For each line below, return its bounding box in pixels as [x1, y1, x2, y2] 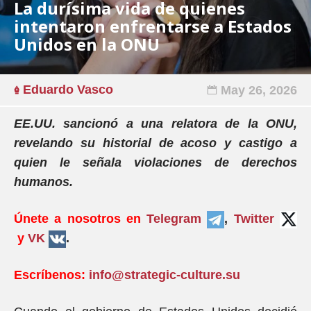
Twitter [233, 212, 274, 226]
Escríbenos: [14, 268, 85, 282]
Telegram [146, 212, 208, 226]
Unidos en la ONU [14, 33, 160, 56]
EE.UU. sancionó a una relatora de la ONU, [14, 117, 297, 131]
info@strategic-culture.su [89, 268, 240, 282]
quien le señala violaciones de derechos [14, 155, 297, 169]
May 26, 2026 [221, 83, 297, 97]
